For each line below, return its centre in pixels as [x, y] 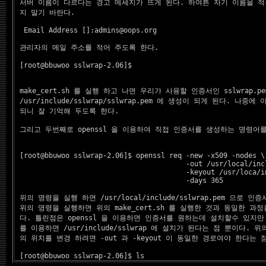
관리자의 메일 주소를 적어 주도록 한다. [89, 47]
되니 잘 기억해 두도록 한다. [67, 111]
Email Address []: [55, 30]
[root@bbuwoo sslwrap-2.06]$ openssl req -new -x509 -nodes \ [140, 156]
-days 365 [119, 180]
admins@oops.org [126, 30]
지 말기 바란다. [45, 12]
